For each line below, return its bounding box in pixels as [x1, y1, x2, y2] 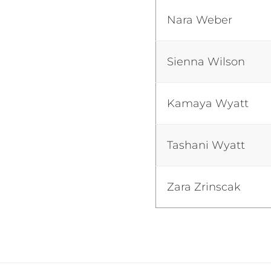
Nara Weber [167, 13, 233, 27]
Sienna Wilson [167, 54, 246, 68]
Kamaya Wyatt [167, 96, 249, 110]
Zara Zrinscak [167, 180, 241, 194]
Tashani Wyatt [167, 138, 246, 152]
